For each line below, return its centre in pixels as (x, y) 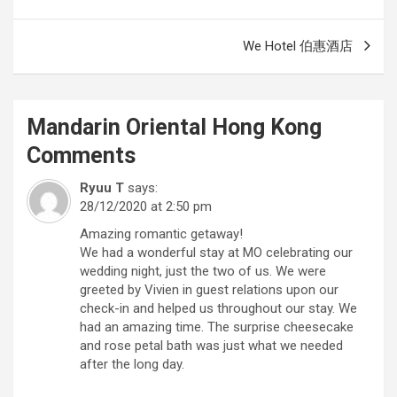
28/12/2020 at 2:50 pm (146, 206)
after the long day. (132, 364)
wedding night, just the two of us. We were (203, 271)
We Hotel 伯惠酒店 (298, 46)
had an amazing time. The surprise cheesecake (217, 327)
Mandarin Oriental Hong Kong (174, 127)
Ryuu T (102, 187)
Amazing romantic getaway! (161, 234)
